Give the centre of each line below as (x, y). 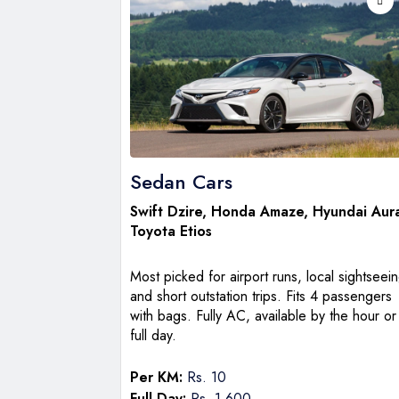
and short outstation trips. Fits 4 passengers (261, 296)
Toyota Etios (171, 231)
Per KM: (156, 377)
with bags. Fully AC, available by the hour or (263, 315)
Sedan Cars (181, 181)
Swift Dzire (166, 211)
